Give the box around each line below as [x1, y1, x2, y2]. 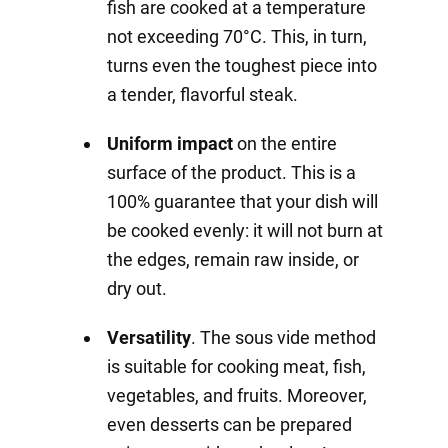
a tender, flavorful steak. [106, 84, 298, 106]
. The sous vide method [190, 327, 376, 349]
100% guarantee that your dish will [106, 191, 378, 213]
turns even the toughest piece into [106, 55, 377, 77]
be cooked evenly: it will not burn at [106, 220, 383, 242]
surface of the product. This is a [106, 162, 356, 184]
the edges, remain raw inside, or [106, 249, 359, 271]
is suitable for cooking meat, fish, [106, 356, 366, 378]
